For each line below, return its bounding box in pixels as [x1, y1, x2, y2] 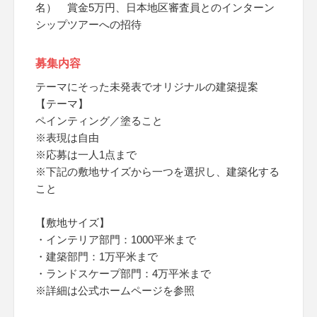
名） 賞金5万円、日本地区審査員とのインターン [35, 1, 275, 13]
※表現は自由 [35, 132, 99, 144]
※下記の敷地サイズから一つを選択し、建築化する [35, 166, 279, 178]
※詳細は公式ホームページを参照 [35, 284, 195, 296]
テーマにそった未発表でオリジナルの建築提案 [35, 81, 258, 93]
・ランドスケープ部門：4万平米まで [35, 267, 211, 279]
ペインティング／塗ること [35, 115, 163, 127]
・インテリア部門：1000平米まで [35, 234, 196, 246]
